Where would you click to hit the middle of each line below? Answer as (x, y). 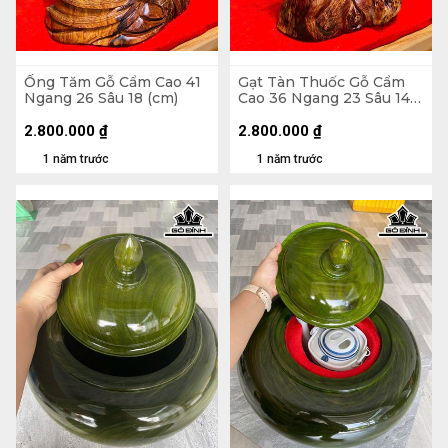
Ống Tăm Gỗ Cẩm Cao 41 (112, 81)
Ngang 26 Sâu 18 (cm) (101, 97)
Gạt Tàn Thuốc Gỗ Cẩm (321, 81)
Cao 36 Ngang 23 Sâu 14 (324, 97)
